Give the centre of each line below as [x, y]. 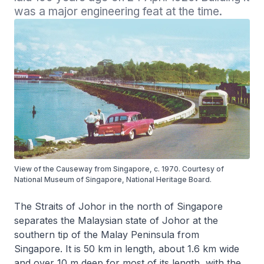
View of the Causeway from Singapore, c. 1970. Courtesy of [119, 169]
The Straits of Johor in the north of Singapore [118, 206]
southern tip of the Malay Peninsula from [107, 235]
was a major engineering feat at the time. [118, 11]
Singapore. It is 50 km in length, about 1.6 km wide [127, 249]
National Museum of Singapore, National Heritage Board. [113, 179]
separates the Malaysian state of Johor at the [116, 220]
